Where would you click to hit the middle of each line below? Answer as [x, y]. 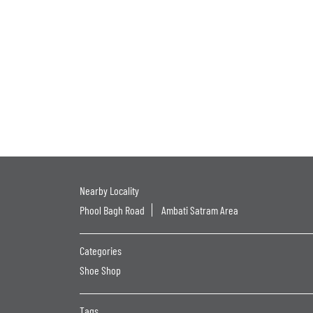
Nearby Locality [109, 190]
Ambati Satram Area [200, 210]
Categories [101, 250]
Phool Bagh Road [112, 210]
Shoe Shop [100, 270]
